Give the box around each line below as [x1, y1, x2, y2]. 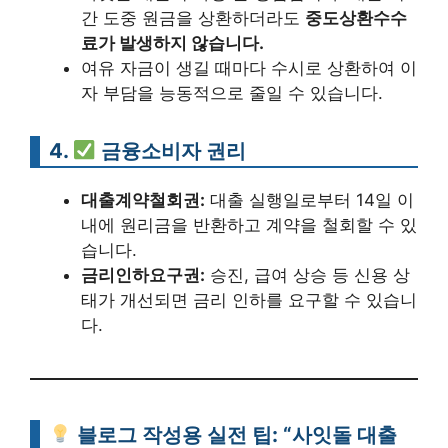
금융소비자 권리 [96, 138, 247, 164]
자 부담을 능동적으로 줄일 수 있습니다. [81, 83, 383, 104]
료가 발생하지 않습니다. [81, 33, 264, 54]
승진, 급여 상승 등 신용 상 [205, 265, 410, 286]
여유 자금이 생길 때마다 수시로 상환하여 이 [81, 58, 417, 79]
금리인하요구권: [81, 265, 205, 286]
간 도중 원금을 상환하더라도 [81, 8, 305, 29]
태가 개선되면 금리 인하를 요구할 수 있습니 [81, 290, 417, 311]
